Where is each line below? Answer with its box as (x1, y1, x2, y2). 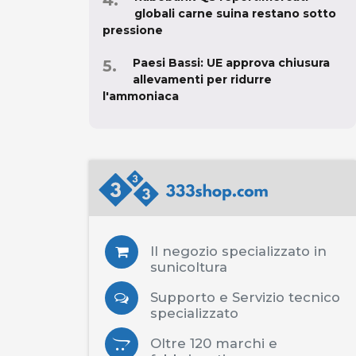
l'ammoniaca (103, 54, 179, 69)
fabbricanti (150, 316, 226, 333)
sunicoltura (150, 224, 227, 241)
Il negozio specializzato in (150, 208, 327, 225)
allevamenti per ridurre (133, 37, 272, 52)
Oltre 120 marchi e (150, 300, 277, 317)
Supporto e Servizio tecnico (150, 254, 340, 271)
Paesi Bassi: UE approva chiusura (133, 21, 330, 36)
